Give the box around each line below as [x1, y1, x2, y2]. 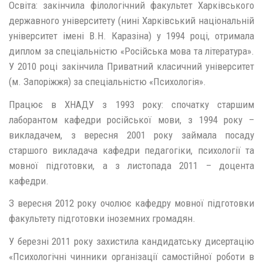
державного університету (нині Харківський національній [9, 15, 254, 27]
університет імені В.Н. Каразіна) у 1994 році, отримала [9, 30, 254, 42]
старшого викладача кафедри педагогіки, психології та [9, 144, 254, 156]
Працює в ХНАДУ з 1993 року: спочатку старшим [9, 98, 254, 110]
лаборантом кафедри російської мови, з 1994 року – [9, 113, 254, 126]
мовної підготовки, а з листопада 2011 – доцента [9, 159, 254, 171]
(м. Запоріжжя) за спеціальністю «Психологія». [9, 76, 206, 88]
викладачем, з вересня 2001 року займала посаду [9, 129, 254, 141]
